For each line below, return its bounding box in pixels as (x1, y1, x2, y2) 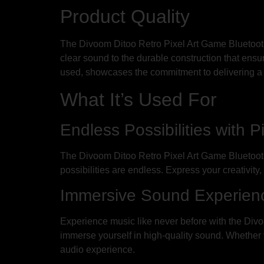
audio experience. (60, 245, 135, 255)
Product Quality (60, 6, 190, 28)
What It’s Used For (60, 88, 217, 110)
